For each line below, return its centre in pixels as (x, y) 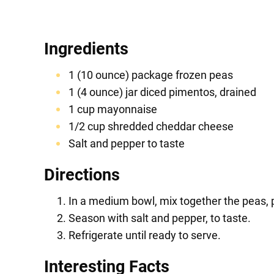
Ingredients (86, 49)
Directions (82, 175)
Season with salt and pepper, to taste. (160, 218)
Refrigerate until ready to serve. (145, 235)
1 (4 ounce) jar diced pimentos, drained (162, 92)
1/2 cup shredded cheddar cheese (151, 127)
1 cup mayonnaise (113, 109)
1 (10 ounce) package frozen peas (151, 75)
